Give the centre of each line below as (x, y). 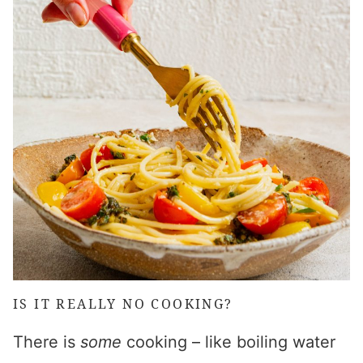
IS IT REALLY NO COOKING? (123, 304)
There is (47, 342)
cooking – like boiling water (231, 342)
